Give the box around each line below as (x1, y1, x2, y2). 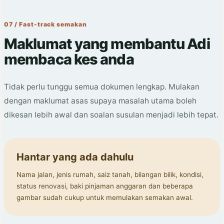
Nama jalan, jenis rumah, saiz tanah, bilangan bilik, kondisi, (16, 170, 203, 179)
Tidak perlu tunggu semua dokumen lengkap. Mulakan (4, 82, 199, 92)
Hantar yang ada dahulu (16, 151, 133, 163)
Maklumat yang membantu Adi (4, 35, 210, 53)
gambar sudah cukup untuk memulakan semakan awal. (16, 193, 193, 202)
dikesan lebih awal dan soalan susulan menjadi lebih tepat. (4, 110, 218, 120)
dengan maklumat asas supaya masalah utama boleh (4, 96, 196, 106)
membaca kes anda (4, 50, 134, 68)
